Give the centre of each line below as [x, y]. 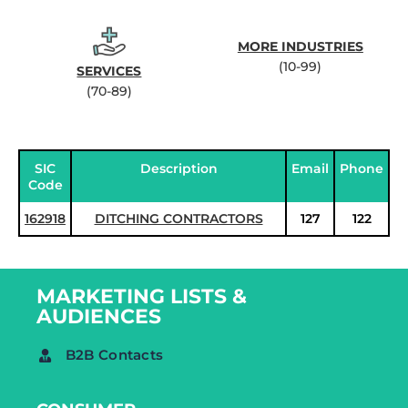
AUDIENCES [99, 316]
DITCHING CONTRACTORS [178, 219]
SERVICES [109, 71]
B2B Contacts [114, 355]
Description [178, 168]
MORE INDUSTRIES [300, 46]
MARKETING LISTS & [142, 296]
